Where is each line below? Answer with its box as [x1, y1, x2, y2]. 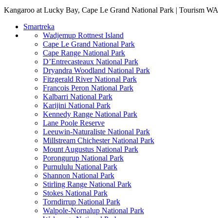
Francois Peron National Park [43, 83, 133, 92]
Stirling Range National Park [43, 180, 131, 188]
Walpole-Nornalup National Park [43, 206, 144, 215]
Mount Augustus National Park [43, 145, 138, 153]
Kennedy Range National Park [43, 109, 137, 118]
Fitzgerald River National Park [43, 74, 137, 83]
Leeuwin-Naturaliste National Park [43, 127, 150, 136]
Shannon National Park [43, 171, 114, 180]
